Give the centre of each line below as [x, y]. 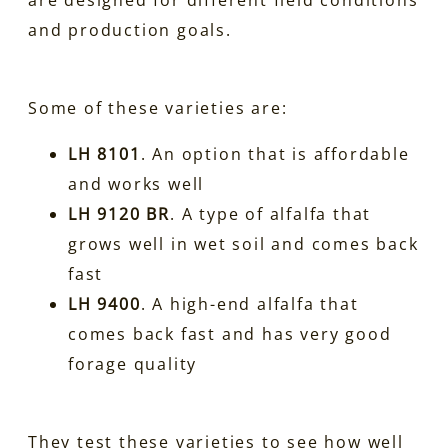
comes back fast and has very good [230, 333]
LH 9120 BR [119, 213]
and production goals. [130, 29]
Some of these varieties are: [158, 107]
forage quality [133, 363]
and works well [136, 183]
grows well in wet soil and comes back [243, 243]
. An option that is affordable [275, 153]
